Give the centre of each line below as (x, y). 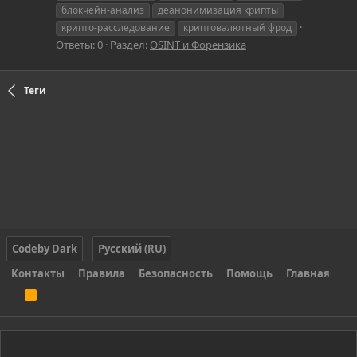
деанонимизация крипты (218, 10)
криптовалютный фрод (237, 27)
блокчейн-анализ (103, 10)
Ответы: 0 (79, 44)
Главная (308, 274)
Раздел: (130, 44)
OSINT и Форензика (198, 44)
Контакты (38, 274)
